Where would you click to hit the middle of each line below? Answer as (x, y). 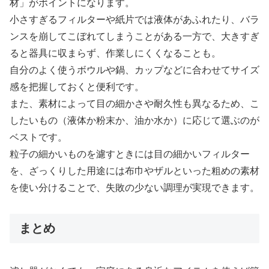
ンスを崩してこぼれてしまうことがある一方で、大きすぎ (134, 37)
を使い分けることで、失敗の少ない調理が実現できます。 (134, 188)
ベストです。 (38, 138)
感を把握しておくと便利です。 (77, 87)
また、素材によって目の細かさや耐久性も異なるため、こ (134, 104)
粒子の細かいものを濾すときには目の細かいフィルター (130, 154)
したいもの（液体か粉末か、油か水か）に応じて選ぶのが (134, 121)
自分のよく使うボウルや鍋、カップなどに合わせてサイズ (134, 70)
